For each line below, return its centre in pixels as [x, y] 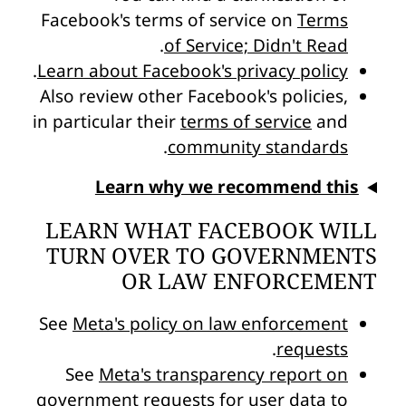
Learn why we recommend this [227, 187]
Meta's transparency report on [223, 374]
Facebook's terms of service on [169, 20]
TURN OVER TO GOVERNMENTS [212, 255]
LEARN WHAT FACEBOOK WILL [211, 230]
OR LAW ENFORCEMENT [249, 280]
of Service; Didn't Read [256, 46]
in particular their [106, 122]
